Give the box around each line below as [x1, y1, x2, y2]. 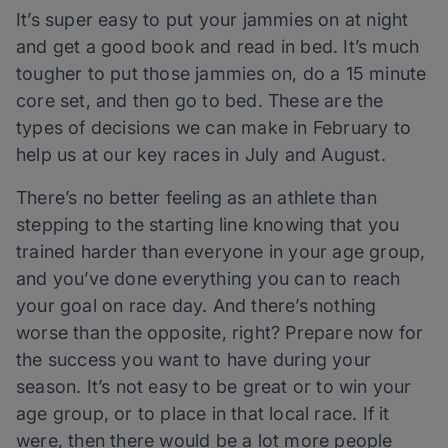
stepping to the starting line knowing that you [16, 214, 400, 236]
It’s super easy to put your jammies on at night [16, 9, 409, 31]
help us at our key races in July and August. [16, 144, 386, 166]
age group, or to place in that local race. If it [16, 403, 390, 425]
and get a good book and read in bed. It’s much [16, 36, 420, 58]
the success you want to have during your [16, 349, 372, 371]
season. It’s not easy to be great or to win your [16, 376, 412, 398]
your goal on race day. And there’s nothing [16, 295, 377, 317]
